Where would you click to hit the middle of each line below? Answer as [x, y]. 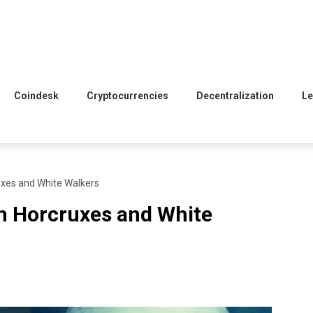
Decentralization [235, 96]
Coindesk [36, 96]
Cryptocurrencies [128, 96]
